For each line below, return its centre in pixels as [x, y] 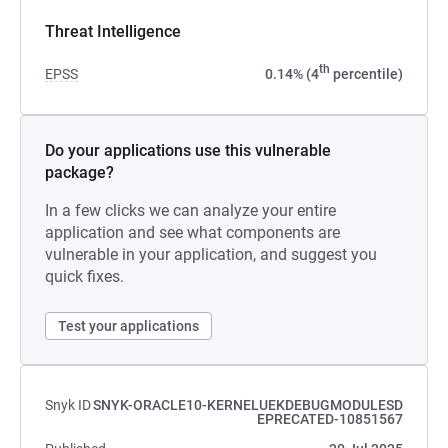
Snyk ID [68, 405]
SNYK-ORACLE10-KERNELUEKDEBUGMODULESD [248, 405]
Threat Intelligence [113, 31]
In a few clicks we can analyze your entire [190, 210]
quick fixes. [84, 276]
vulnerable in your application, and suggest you [211, 254]
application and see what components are [192, 232]
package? [79, 172]
